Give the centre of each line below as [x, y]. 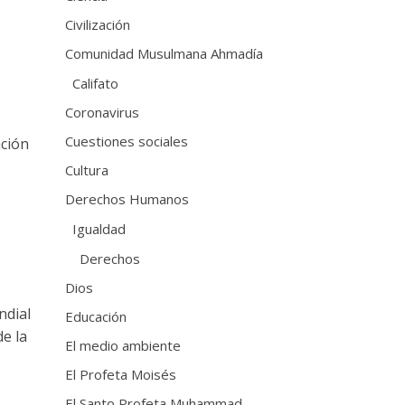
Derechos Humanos [127, 198]
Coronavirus [103, 112]
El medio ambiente [123, 345]
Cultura [87, 170]
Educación [96, 316]
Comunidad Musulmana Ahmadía [165, 53]
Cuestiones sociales [127, 141]
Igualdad [99, 228]
